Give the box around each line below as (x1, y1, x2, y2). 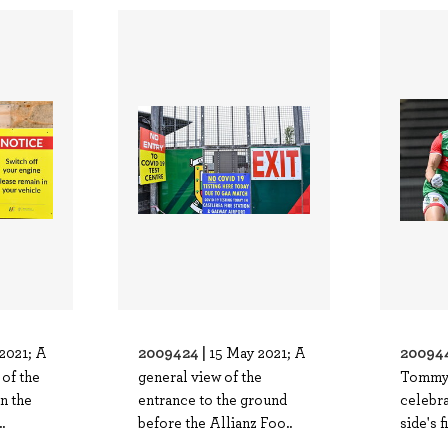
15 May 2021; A (208, 342, 306, 362)
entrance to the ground (137, 389, 287, 409)
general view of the (137, 366, 262, 386)
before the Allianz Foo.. (137, 412, 292, 432)
